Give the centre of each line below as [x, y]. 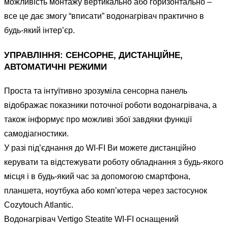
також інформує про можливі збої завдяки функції [98, 120]
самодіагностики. [36, 134]
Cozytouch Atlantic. [39, 205]
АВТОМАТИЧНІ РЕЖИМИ [55, 67]
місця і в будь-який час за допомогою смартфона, [97, 177]
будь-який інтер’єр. [39, 31]
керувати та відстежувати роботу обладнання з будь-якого [114, 162]
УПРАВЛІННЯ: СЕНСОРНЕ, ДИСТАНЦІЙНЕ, [93, 55]
